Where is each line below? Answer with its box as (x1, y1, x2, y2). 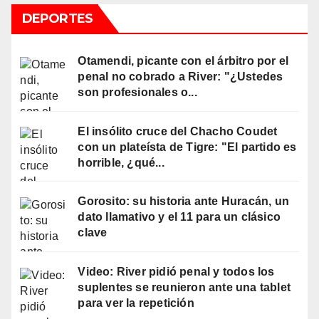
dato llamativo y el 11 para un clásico (78, 211, 281, 224)
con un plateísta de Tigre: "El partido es (78, 140, 297, 153)
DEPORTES (22, 10, 93, 26)
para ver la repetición (78, 297, 194, 310)
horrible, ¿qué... (78, 156, 164, 169)
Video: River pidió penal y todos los (78, 266, 275, 278)
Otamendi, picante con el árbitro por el (78, 54, 289, 67)
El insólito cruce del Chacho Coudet (78, 125, 278, 137)
